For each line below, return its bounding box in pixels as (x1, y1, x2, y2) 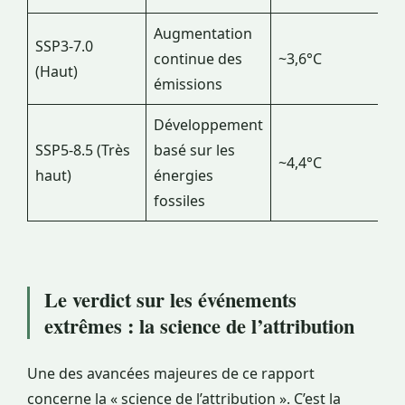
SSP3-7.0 (35, 36, 93, 57)
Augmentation (154, 24, 252, 44)
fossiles (154, 191, 205, 212)
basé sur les (154, 140, 235, 161)
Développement (154, 115, 263, 136)
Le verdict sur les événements (44, 285, 297, 316)
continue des (154, 49, 242, 70)
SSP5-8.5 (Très (35, 140, 130, 161)
